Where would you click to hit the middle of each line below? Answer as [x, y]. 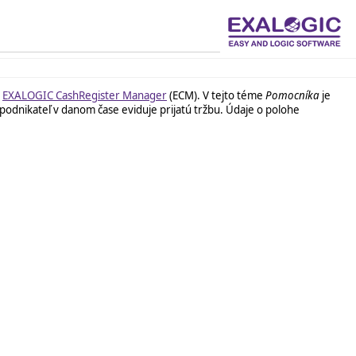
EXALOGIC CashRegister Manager [85, 95]
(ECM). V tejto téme [216, 95]
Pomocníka [292, 95]
